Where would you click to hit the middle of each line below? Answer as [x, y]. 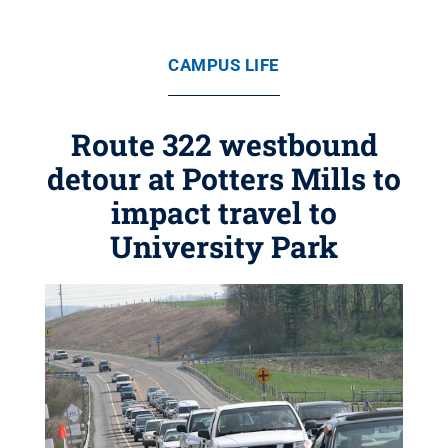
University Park [224, 246]
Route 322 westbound [224, 144]
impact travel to [224, 212]
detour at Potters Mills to [224, 178]
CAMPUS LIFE [224, 65]
